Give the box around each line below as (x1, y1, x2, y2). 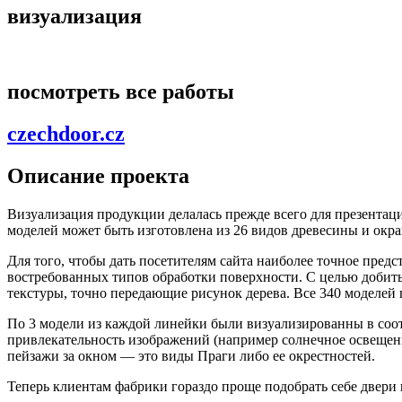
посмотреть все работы (7, 80, 234, 104)
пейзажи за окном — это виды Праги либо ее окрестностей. (7, 348, 379, 364)
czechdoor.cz (7, 122, 125, 146)
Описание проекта (7, 164, 189, 188)
